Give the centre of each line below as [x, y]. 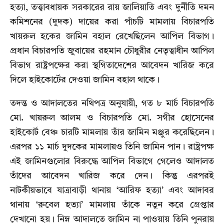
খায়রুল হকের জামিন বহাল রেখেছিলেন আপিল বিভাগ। [112, 36]
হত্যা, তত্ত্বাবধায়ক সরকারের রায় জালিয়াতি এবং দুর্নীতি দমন [112, 7]
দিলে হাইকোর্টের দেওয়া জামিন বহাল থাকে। [85, 80]
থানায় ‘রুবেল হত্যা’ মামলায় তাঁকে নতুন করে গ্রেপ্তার [112, 205]
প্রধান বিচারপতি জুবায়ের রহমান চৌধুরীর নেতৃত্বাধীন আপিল [112, 51]
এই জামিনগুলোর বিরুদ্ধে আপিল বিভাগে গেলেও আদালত [112, 161]
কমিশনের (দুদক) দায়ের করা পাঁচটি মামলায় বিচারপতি [112, 22]
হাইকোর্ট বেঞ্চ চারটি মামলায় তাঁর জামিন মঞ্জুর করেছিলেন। [112, 132]
